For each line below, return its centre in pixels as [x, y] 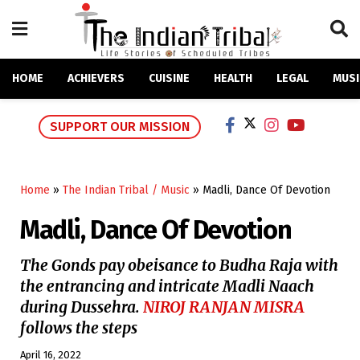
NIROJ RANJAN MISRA [224, 307]
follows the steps [79, 328]
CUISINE [169, 78]
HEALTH [233, 78]
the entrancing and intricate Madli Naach [167, 286]
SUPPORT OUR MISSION [120, 127]
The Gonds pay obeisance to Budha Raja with [179, 266]
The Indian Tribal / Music [126, 190]
